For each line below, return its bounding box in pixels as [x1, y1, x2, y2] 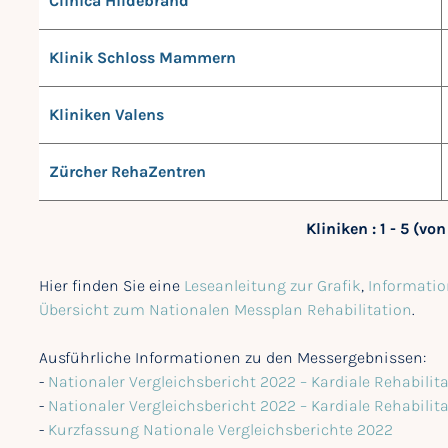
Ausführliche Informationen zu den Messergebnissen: [39, 347, 426, 367]
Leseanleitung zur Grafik [184, 275, 361, 295]
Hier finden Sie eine [39, 275, 184, 295]
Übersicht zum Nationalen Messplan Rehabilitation [39, 299, 412, 319]
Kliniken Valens [49, 104, 164, 124]
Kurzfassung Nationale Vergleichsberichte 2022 [48, 419, 393, 439]
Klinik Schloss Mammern [49, 47, 236, 67]
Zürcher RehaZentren [49, 161, 206, 181]
